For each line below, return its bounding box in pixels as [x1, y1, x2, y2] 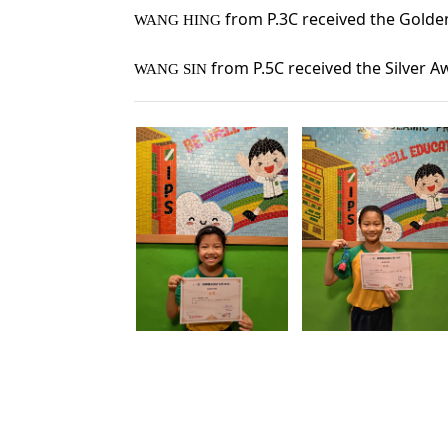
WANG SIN [134, 61, 212, 78]
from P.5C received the [211, 57, 386, 80]
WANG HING [134, 12, 222, 29]
